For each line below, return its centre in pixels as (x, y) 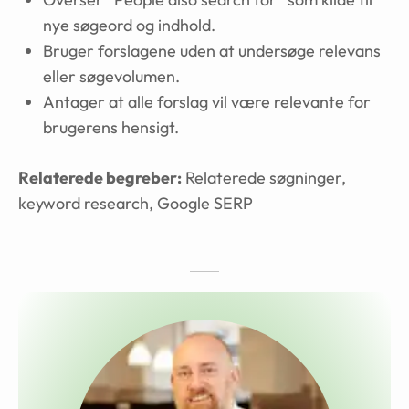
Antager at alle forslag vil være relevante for (207, 102)
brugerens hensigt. (111, 127)
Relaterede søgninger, (264, 178)
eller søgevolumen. (111, 76)
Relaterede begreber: (100, 178)
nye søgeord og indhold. (129, 25)
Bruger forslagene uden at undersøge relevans (212, 51)
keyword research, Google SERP (136, 203)
